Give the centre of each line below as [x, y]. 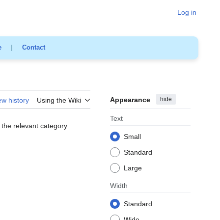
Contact [33, 48]
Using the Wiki [59, 100]
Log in [187, 12]
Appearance [130, 99]
